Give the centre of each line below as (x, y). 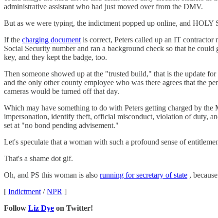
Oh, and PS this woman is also (52, 175)
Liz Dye (41, 208)
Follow (16, 208)
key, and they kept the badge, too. (55, 57)
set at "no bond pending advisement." (61, 125)
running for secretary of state (144, 175)
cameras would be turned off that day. (62, 91)
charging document (51, 39)
